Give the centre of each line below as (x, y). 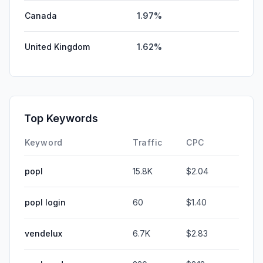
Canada (41, 15)
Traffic (148, 142)
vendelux (43, 233)
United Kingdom (57, 46)
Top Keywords (61, 118)
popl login (45, 202)
